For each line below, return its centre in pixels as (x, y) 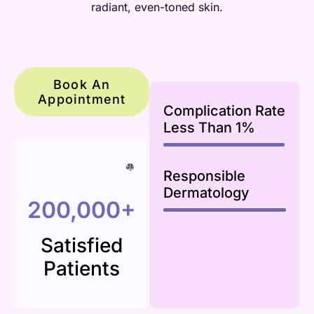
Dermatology (207, 193)
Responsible (205, 176)
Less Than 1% (210, 128)
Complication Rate (225, 111)
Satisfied (82, 245)
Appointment (82, 99)
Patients (82, 268)
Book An (82, 84)
